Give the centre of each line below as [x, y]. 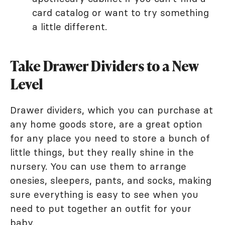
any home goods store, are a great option [106, 124]
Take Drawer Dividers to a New [104, 66]
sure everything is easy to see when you [104, 194]
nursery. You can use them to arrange [98, 166]
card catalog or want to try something [121, 12]
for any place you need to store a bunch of [110, 138]
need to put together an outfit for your [101, 208]
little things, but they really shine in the [102, 152]
